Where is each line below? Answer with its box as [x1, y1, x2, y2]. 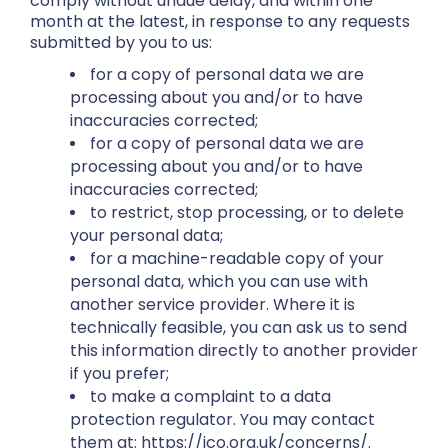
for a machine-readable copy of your [90, 247, 384, 270]
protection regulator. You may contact [70, 408, 375, 431]
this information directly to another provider [70, 339, 418, 362]
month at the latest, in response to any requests [30, 10, 410, 33]
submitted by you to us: [30, 31, 212, 54]
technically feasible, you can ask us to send [70, 316, 407, 339]
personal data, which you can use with [70, 270, 368, 293]
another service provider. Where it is [70, 293, 355, 316]
